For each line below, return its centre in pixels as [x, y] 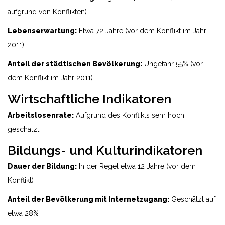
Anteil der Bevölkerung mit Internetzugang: [88, 199]
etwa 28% [23, 213]
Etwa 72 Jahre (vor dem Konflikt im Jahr [142, 31]
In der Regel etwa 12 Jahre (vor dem [136, 166]
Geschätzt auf [192, 199]
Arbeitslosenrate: [41, 115]
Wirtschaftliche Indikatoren [89, 99]
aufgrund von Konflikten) [47, 12]
